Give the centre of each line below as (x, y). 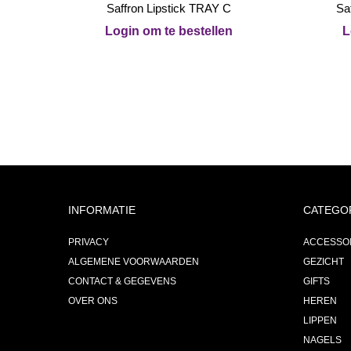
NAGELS (322, 340)
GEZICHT (324, 262)
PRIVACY (89, 242)
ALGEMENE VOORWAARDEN (134, 262)
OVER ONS (93, 301)
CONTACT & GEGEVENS (122, 281)
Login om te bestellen (169, 31)
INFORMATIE (102, 210)
